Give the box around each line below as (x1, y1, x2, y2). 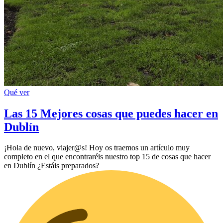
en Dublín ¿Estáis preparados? (4, 161, 99, 170)
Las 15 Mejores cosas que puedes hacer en (4, 107, 218, 120)
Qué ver (4, 88, 29, 97)
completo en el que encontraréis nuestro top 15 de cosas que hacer (4, 152, 211, 161)
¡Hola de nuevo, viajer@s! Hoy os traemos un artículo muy (4, 143, 190, 152)
